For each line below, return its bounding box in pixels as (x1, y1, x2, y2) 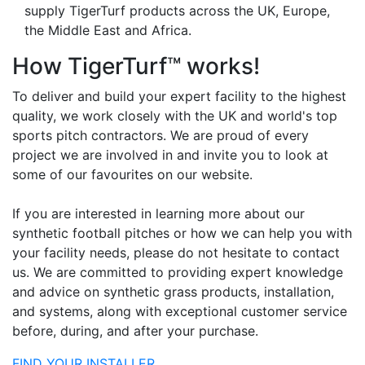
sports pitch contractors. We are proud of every (12, 127, 309, 144)
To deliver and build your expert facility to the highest (12, 88, 346, 105)
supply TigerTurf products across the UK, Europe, (24, 2, 330, 20)
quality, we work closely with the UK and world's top (12, 108, 337, 125)
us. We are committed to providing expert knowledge (12, 264, 343, 281)
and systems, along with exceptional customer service (12, 303, 347, 320)
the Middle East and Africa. (24, 22, 191, 39)
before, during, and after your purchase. (12, 323, 258, 340)
